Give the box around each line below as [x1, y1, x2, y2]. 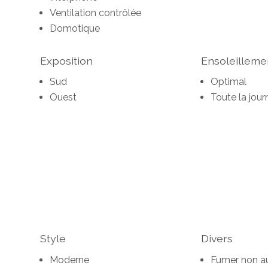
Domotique [50, 23, 100, 35]
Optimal [210, 76, 246, 88]
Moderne [50, 254, 90, 266]
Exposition [40, 54, 93, 68]
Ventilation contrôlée [50, 7, 142, 19]
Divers [200, 232, 233, 245]
